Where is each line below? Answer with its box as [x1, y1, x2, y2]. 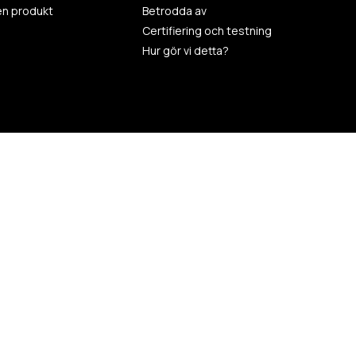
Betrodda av [142, 5, 207, 17]
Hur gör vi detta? [142, 44, 230, 56]
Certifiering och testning [142, 25, 273, 37]
